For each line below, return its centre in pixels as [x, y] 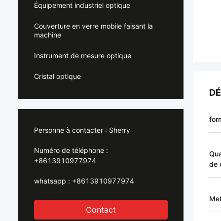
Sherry [120, 130]
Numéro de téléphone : [71, 150]
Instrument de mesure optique [83, 55]
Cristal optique [57, 76]
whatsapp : [52, 181]
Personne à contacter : [71, 130]
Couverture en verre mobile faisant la [93, 26]
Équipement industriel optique [82, 5]
